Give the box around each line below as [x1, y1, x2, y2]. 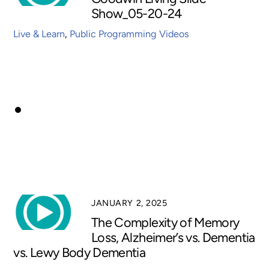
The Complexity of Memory [91, 214, 240, 231]
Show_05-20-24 [91, 5, 182, 22]
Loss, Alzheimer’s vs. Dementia [91, 229, 255, 246]
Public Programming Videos [70, 28, 190, 40]
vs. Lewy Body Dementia [13, 244, 146, 261]
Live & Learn [13, 28, 65, 40]
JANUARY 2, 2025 [91, 197, 168, 208]
